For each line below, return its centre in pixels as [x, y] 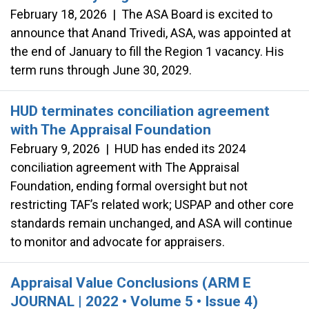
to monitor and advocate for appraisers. [118, 241]
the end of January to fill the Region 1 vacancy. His [147, 51]
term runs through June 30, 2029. [101, 70]
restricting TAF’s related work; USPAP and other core [152, 204]
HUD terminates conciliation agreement [140, 111]
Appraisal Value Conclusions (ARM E [131, 282]
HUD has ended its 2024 [180, 148]
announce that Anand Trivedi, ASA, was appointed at [151, 32]
